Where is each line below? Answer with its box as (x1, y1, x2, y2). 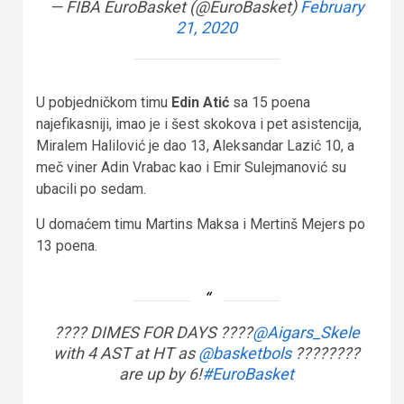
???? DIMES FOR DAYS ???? (53, 322, 252, 342)
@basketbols (198, 343, 291, 363)
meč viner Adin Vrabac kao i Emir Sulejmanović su (36, 158, 346, 176)
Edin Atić (171, 93, 233, 111)
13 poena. (36, 236, 97, 254)
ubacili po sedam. (36, 179, 146, 197)
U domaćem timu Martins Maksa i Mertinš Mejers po (36, 215, 365, 233)
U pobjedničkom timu (36, 93, 171, 111)
